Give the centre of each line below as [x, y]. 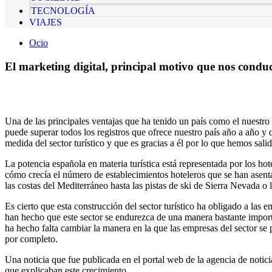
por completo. [32, 239]
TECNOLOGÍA [63, 11]
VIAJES [46, 22]
